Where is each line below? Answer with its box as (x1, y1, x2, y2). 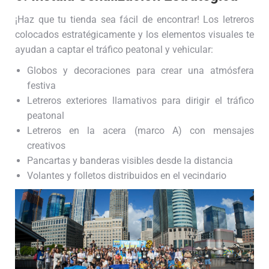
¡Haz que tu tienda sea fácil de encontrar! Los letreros (15, 14, 254, 26)
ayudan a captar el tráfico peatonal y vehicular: (15, 44, 213, 56)
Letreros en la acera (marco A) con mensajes (27, 125, 254, 137)
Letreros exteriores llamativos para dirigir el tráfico (27, 95, 254, 107)
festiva (27, 80, 56, 92)
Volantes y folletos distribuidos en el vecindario (27, 170, 226, 182)
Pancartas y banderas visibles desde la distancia (27, 155, 233, 167)
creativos (27, 140, 65, 152)
